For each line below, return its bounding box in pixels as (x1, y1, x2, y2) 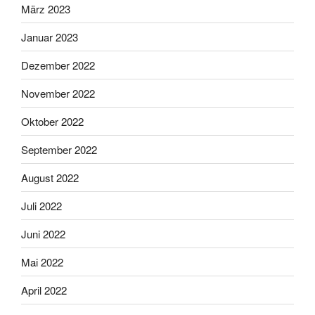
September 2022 (21, 141, 97, 157)
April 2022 (21, 282, 67, 297)
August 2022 (21, 169, 79, 185)
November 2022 (21, 85, 95, 101)
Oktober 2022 (21, 113, 84, 129)
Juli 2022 (21, 198, 62, 213)
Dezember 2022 (21, 57, 95, 72)
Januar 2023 (21, 29, 78, 44)
